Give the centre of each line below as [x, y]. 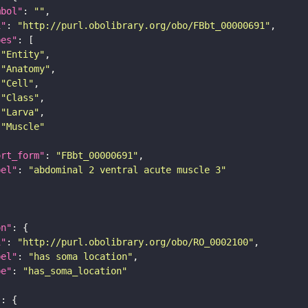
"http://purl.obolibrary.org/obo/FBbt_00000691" [144, 25]
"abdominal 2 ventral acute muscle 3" [127, 169]
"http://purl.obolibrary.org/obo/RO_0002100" [135, 242]
